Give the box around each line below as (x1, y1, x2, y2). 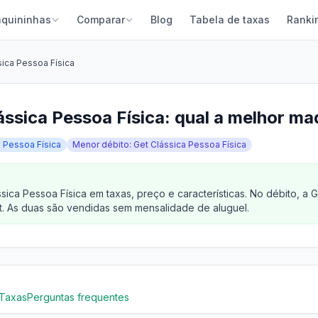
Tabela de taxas (190, 13, 270, 26)
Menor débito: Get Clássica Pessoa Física (72, 139, 246, 150)
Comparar (77, 13, 125, 26)
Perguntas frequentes (27, 291, 129, 303)
